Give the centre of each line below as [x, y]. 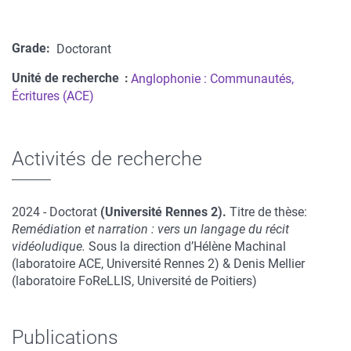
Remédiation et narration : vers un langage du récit [150, 229]
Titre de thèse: [267, 212]
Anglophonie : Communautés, [212, 79]
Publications [65, 337]
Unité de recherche [67, 78]
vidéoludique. [50, 246]
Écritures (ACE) [53, 96]
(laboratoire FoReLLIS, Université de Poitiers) [134, 281]
